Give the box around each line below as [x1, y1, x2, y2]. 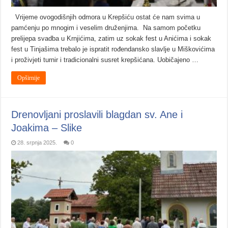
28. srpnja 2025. [17, 139, 58, 146]
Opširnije [17, 74, 40, 81]
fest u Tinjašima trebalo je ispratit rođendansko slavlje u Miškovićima [11, 45, 215, 53]
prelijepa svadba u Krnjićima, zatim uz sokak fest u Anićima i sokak [11, 34, 212, 42]
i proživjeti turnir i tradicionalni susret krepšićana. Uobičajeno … [11, 55, 199, 64]
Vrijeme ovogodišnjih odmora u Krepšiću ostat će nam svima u [11, 13, 201, 21]
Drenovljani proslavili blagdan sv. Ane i [11, 108, 183, 120]
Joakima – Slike [11, 122, 82, 133]
